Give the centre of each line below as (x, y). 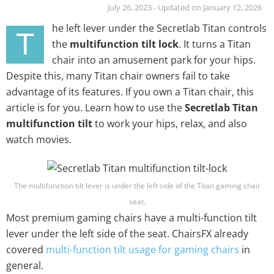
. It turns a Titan (215, 44)
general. (25, 266)
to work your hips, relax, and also (170, 123)
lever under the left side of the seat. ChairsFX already (127, 234)
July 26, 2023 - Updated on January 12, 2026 (185, 7)
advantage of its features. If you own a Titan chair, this (130, 91)
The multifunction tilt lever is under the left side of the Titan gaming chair (137, 186)
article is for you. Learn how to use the (95, 107)
